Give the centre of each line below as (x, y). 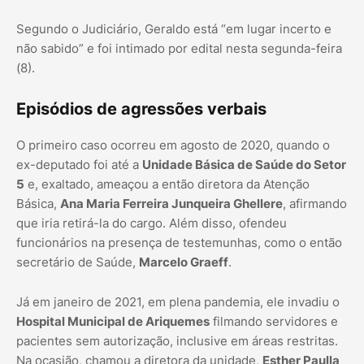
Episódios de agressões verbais (141, 109)
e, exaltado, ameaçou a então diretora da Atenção (167, 184)
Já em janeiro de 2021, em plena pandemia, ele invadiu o (178, 302)
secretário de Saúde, (78, 262)
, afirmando (315, 204)
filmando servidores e (274, 322)
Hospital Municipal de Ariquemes (113, 322)
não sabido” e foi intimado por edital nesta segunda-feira (179, 49)
